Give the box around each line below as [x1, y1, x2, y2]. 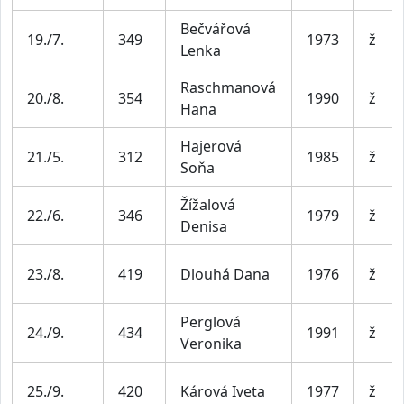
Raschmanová [180, 77, 276, 97]
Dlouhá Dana [180, 263, 270, 284]
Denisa [180, 216, 227, 236]
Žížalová [180, 194, 235, 215]
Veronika [180, 333, 242, 353]
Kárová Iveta [180, 381, 265, 401]
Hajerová [180, 135, 242, 156]
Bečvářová [180, 18, 251, 39]
